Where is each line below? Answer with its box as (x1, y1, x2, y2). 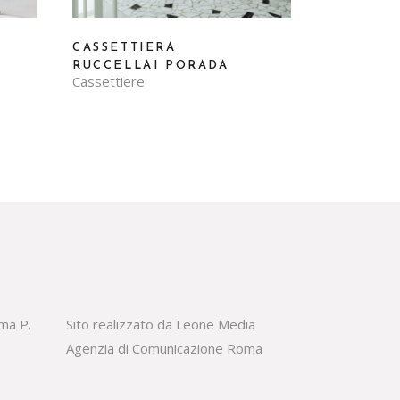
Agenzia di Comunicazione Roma (65, 338, 262, 357)
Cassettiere (72, 71, 145, 90)
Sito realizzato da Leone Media (65, 314, 255, 333)
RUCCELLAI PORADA (72, 59, 229, 71)
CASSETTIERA (72, 41, 177, 54)
